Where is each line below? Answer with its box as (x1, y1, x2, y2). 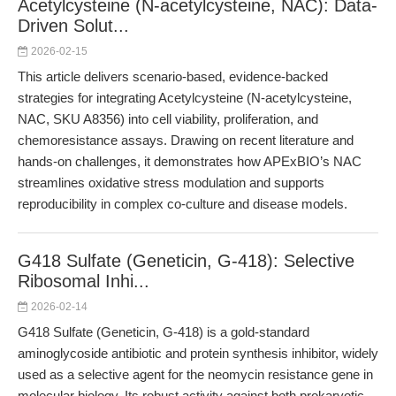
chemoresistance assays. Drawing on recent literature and (18, 133, 354, 148)
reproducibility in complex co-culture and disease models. (18, 196, 347, 211)
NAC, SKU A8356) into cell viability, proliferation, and (18, 111, 318, 126)
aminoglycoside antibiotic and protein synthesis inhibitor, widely (18, 346, 378, 361)
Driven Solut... (18, 16, 129, 35)
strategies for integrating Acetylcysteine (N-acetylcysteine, (18, 90, 352, 105)
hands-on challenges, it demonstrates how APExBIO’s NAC (18, 154, 362, 169)
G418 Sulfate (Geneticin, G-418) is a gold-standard (18, 324, 309, 339)
